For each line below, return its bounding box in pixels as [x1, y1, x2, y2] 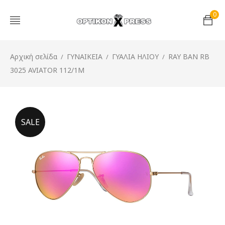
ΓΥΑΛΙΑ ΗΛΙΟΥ [112, 52, 159, 61]
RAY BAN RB [168, 52, 209, 61]
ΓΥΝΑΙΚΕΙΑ [67, 52, 102, 61]
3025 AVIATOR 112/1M [10, 65, 84, 75]
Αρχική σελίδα [10, 52, 57, 61]
